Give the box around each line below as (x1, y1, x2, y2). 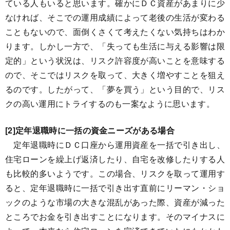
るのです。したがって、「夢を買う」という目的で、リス (5, 83, 225, 95)
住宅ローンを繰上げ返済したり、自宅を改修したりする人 (5, 153, 225, 165)
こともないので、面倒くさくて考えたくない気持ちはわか (5, 26, 225, 37)
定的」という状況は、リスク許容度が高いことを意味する (5, 54, 225, 66)
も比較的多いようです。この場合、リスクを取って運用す (5, 167, 225, 179)
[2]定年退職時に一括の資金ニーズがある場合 (5, 124, 175, 136)
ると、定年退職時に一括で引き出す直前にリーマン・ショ (5, 182, 225, 194)
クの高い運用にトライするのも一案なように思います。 (5, 98, 215, 109)
